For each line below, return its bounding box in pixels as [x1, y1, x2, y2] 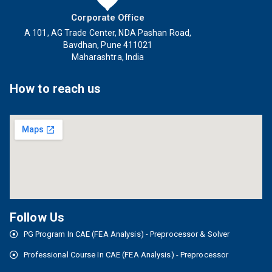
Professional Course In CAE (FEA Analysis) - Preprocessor [23, 250, 229, 260]
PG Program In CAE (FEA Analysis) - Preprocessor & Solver [23, 229, 230, 239]
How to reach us [10, 81, 101, 97]
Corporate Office [71, 12, 144, 24]
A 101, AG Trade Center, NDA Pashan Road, [24, 28, 192, 38]
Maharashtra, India [71, 52, 144, 63]
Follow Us [10, 210, 64, 225]
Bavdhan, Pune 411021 [63, 40, 153, 50]
